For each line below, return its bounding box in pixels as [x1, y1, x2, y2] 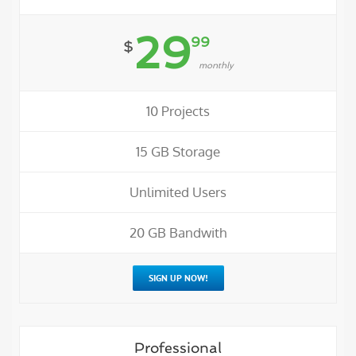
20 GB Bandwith [130, 223, 226, 241]
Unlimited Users [130, 183, 226, 200]
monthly [198, 60, 234, 71]
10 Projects [146, 102, 210, 119]
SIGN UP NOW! [148, 271, 208, 284]
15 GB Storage [136, 142, 220, 160]
